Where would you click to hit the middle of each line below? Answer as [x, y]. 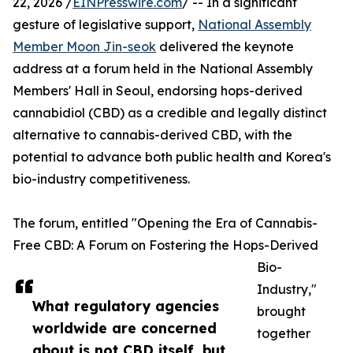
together [284, 334]
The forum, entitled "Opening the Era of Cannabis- [165, 223]
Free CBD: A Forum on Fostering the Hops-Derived [165, 245]
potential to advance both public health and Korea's [172, 157]
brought [281, 312]
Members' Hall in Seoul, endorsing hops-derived [158, 91]
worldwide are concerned [124, 328]
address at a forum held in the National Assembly [163, 69]
